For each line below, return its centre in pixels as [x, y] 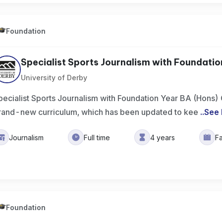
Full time [97, 137]
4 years [163, 137]
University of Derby [54, 78]
